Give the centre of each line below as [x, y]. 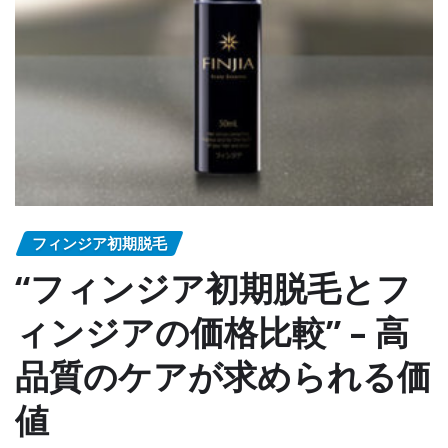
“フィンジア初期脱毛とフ [213, 287]
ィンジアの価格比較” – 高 [212, 331]
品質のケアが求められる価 [223, 375]
